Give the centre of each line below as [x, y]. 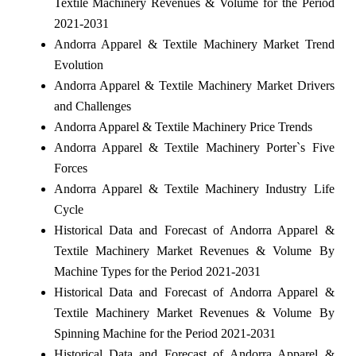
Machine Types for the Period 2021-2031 [157, 271]
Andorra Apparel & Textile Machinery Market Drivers [194, 85]
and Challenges [92, 106]
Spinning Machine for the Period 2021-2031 [164, 333]
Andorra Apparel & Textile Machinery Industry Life [194, 188]
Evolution [78, 64]
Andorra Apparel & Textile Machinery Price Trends [183, 126]
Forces [70, 168]
